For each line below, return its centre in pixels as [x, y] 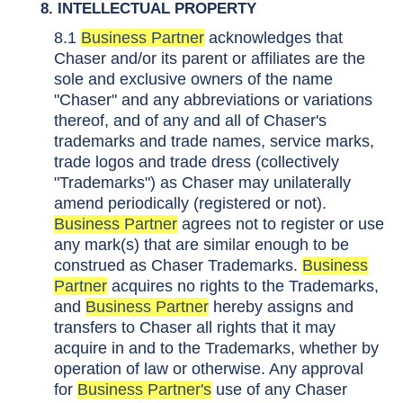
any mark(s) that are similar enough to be [201, 245]
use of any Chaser [279, 390]
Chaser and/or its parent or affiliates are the [210, 58]
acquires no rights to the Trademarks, [243, 286]
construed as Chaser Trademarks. [178, 265]
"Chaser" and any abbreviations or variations [213, 100]
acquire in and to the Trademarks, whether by [216, 348]
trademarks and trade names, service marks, [214, 141]
